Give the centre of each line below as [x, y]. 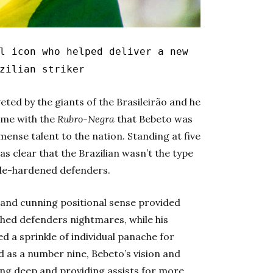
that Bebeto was [154, 119]
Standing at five [164, 136]
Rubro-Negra [86, 119]
